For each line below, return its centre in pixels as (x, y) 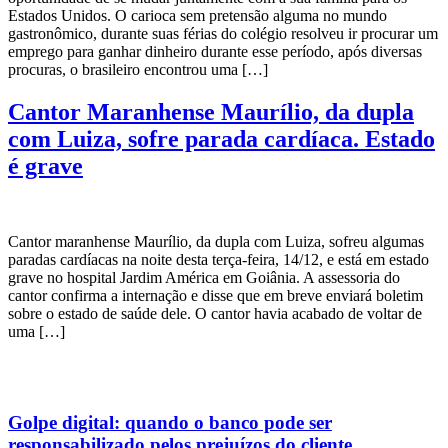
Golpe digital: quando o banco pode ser (170, 423)
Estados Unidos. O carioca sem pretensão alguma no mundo (197, 15)
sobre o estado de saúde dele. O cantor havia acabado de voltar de (215, 314)
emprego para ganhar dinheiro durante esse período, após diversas (215, 51)
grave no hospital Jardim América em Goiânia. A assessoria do (204, 278)
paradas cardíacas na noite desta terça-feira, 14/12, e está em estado (218, 260)
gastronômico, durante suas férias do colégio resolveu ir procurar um (223, 33)
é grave (45, 165)
